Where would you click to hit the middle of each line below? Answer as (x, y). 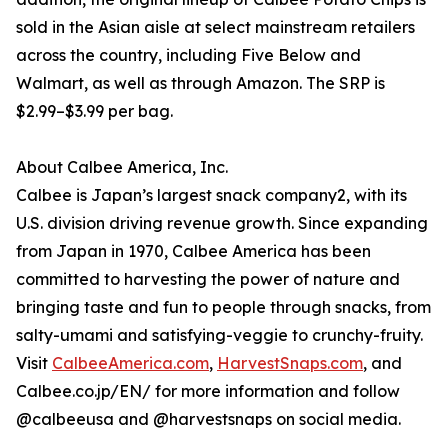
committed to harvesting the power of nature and (208, 279)
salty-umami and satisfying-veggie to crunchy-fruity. (219, 335)
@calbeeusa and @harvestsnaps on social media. (208, 419)
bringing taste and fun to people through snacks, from (223, 307)
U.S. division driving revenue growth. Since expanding (222, 223)
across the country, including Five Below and (188, 55)
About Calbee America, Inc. (122, 167)
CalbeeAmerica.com (130, 363)
